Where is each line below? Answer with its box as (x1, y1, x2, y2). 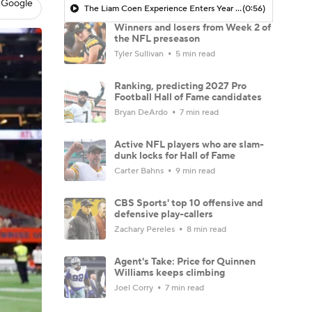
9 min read (173, 165, 215, 176)
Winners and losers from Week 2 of (114, 21, 271, 34)
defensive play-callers (114, 208, 213, 221)
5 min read (173, 48, 215, 59)
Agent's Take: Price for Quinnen (114, 255, 256, 268)
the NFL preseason (114, 32, 200, 45)
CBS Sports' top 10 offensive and (114, 196, 263, 210)
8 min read (185, 224, 226, 235)
